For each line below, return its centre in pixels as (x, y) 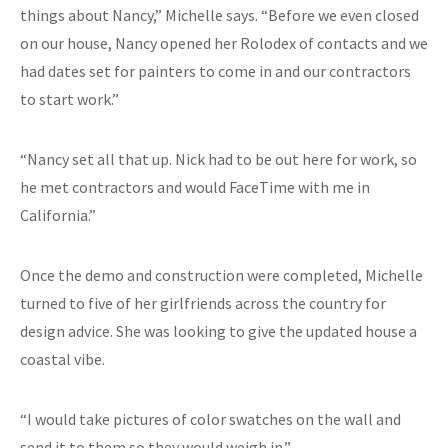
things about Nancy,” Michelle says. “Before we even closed (219, 14)
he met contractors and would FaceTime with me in (195, 186)
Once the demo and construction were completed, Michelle (221, 274)
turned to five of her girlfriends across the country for (203, 302)
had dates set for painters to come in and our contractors (215, 70)
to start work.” (69, 98)
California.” (58, 214)
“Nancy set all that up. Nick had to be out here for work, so (218, 158)
